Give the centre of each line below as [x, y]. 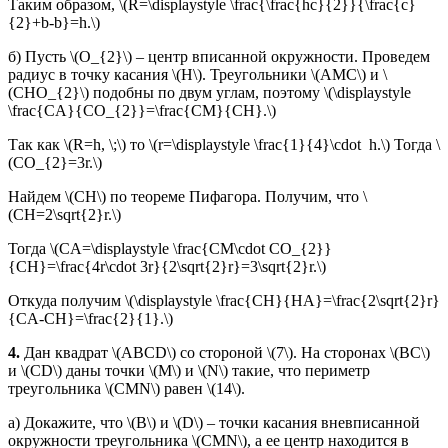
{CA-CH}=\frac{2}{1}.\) [90, 318]
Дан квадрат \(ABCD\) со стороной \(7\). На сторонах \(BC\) [225, 352]
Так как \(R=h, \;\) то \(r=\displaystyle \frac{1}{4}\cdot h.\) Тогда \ [224, 144]
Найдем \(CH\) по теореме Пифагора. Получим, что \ [187, 196]
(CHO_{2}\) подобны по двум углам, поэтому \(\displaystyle [209, 92]
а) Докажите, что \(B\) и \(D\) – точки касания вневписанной [214, 422]
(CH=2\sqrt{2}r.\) [64, 214]
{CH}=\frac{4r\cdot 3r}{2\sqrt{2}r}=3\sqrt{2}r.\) [167, 266]
